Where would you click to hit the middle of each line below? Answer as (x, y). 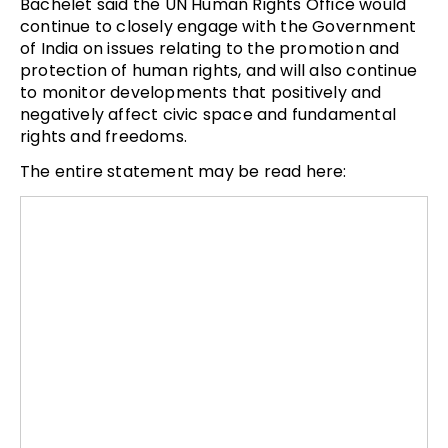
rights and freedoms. (103, 136)
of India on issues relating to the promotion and (210, 48)
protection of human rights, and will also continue (219, 70)
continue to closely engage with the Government (218, 26)
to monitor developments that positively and (201, 92)
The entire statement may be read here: (185, 171)
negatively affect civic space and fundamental (208, 114)
